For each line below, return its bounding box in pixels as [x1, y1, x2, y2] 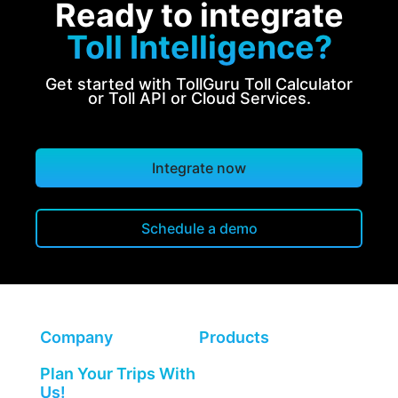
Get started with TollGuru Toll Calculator [45, 74, 353, 93]
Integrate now [152, 158, 246, 177]
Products [199, 327, 269, 346]
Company [40, 327, 113, 346]
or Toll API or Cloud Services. [87, 88, 311, 107]
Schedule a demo [140, 219, 258, 237]
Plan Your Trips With [40, 363, 195, 383]
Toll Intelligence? [66, 27, 332, 67]
